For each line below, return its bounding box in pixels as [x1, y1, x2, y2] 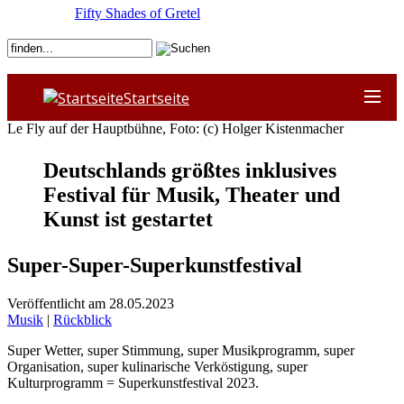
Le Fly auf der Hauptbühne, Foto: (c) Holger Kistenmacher [7, 120, 344, 136]
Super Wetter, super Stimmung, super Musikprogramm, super [7, 342, 354, 358]
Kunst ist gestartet [43, 207, 213, 231]
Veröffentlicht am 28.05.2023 [7, 295, 174, 311]
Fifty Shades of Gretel [75, 5, 200, 21]
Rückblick [53, 311, 112, 327]
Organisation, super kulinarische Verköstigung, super [7, 358, 308, 374]
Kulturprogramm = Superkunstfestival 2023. [7, 374, 259, 390]
